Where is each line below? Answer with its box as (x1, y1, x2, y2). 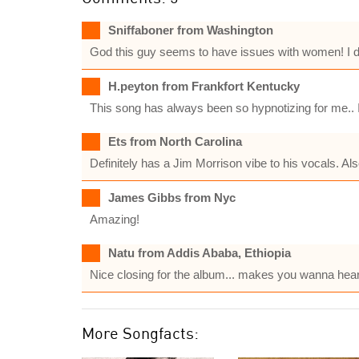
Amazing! (90, 212, 139, 226)
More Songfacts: (82, 323, 199, 343)
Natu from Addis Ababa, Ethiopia (108, 246, 291, 260)
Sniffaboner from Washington (108, 23, 273, 37)
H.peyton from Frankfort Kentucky (108, 79, 300, 93)
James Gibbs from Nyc (108, 191, 236, 204)
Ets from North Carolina (108, 135, 242, 148)
